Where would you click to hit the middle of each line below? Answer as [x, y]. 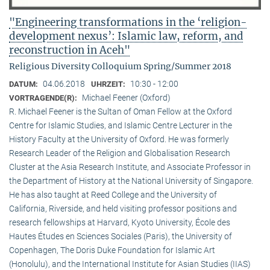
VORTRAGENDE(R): [44, 98]
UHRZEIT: [109, 84]
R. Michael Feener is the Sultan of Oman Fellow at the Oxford [121, 112]
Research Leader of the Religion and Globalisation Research [120, 153]
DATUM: [24, 84]
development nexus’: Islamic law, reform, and [126, 36]
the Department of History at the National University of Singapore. [131, 181]
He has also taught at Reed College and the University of [113, 195]
